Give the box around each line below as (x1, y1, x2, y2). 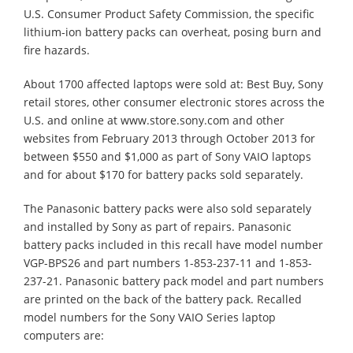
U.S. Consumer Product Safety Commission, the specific (24, 6, 314, 21)
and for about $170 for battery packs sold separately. (24, 166, 303, 182)
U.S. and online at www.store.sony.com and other (24, 112, 284, 128)
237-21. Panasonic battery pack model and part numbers (24, 273, 324, 288)
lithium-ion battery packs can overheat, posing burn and (24, 24, 321, 39)
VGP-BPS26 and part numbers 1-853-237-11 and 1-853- (24, 255, 312, 270)
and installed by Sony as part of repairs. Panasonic (24, 218, 292, 234)
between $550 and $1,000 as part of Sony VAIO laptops (24, 148, 311, 164)
